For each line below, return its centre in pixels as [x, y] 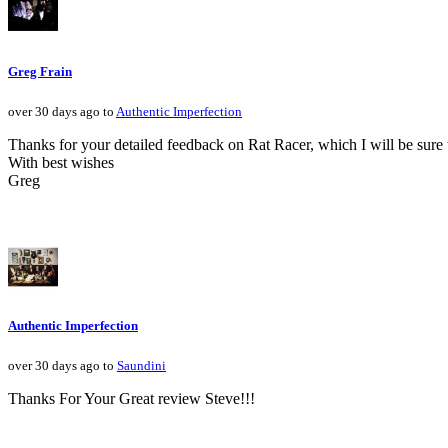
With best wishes [61, 162]
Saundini [141, 366]
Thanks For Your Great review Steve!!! [131, 399]
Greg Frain [40, 71]
